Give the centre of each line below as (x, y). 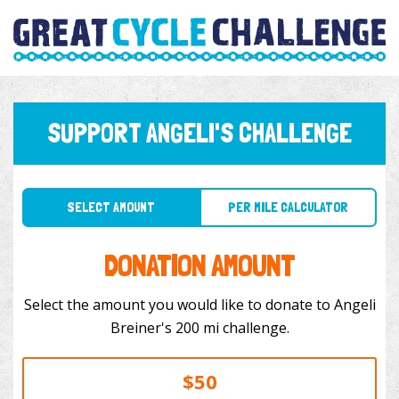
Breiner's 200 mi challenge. (232, 328)
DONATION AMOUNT (199, 265)
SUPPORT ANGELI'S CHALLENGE (199, 134)
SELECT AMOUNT (101, 188)
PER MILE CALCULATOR (262, 188)
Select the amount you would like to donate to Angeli (199, 305)
